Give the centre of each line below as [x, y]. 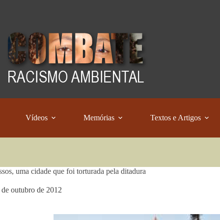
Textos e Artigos [176, 118]
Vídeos [37, 118]
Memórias [99, 118]
